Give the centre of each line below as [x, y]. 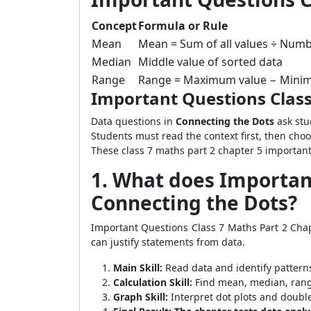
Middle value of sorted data [210, 62]
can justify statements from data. [168, 242]
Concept [114, 26]
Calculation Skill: [153, 282]
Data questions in [133, 121]
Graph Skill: [141, 297]
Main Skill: [138, 268]
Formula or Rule [183, 26]
